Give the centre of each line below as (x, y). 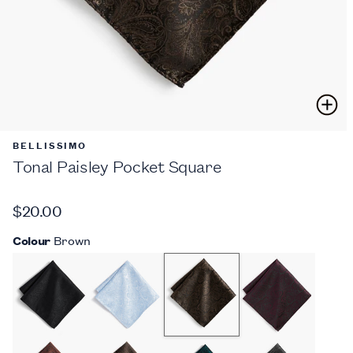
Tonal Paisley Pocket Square (117, 166)
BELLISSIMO (50, 144)
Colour (32, 240)
